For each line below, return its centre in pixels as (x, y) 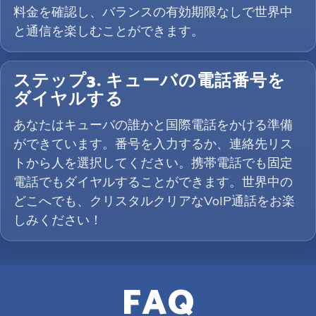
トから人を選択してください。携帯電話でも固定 (153, 163)
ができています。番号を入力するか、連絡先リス (153, 144)
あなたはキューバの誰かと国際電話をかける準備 (153, 124)
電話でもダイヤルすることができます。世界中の (153, 182)
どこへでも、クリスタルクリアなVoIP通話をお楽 (154, 201)
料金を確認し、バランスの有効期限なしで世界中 (153, 12)
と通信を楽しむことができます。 (109, 31)
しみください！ (58, 220)
